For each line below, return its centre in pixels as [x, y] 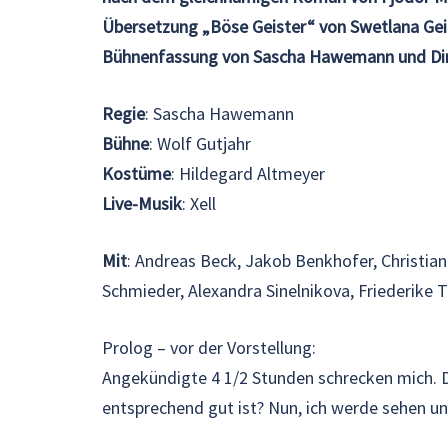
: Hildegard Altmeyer [248, 174]
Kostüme [136, 174]
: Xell [199, 204]
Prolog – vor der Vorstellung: [209, 348]
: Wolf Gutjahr [200, 144]
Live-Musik [142, 204]
